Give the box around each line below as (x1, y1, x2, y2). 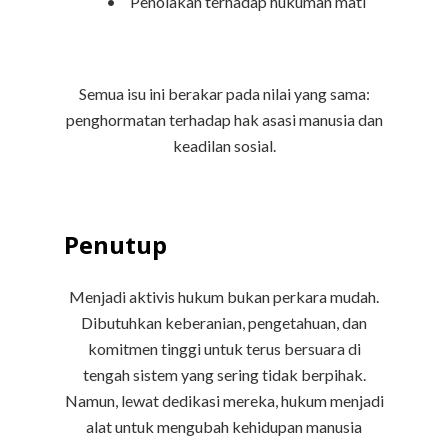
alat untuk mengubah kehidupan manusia (86, 417, 362, 437)
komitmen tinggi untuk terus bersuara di (87, 339, 361, 359)
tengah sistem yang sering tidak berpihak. (82, 365, 366, 385)
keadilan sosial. (172, 136, 276, 156)
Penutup (64, 228, 167, 262)
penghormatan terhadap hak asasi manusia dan (65, 110, 383, 130)
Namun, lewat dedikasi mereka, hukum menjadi (64, 391, 384, 411)
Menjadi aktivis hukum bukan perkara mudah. (69, 287, 379, 307)
